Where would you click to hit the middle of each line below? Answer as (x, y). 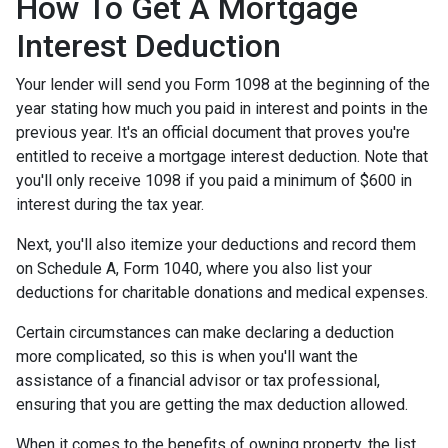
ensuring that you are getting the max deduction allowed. (214, 404)
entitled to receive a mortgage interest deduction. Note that (222, 156)
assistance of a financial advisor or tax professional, (198, 380)
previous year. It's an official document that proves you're (213, 132)
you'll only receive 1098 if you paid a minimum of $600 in (214, 180)
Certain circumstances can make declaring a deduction (205, 332)
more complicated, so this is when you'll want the (187, 356)
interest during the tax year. (110, 204)
